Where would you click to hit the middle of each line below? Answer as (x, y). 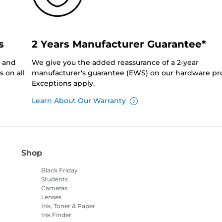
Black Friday (59, 170)
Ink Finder (56, 215)
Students (54, 179)
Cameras (54, 188)
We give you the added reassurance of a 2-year (115, 63)
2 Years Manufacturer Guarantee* (119, 44)
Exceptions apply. (63, 83)
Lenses (51, 197)
